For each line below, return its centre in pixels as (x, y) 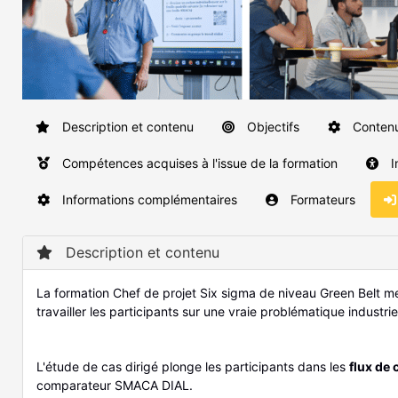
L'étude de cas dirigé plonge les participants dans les (193, 367)
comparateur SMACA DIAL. (115, 386)
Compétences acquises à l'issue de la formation (198, 163)
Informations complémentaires (148, 200)
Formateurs (321, 200)
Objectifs (271, 127)
